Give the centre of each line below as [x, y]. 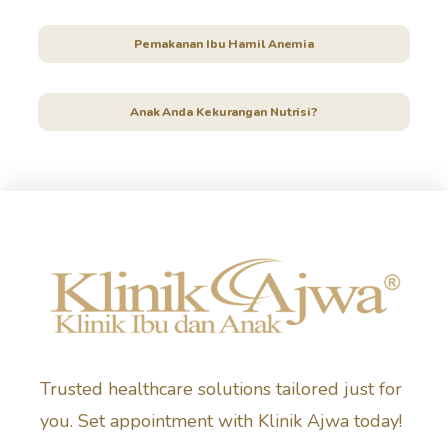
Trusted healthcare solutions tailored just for [221, 388]
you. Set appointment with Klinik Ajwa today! [221, 420]
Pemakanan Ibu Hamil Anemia [224, 43]
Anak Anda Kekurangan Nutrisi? [224, 111]
